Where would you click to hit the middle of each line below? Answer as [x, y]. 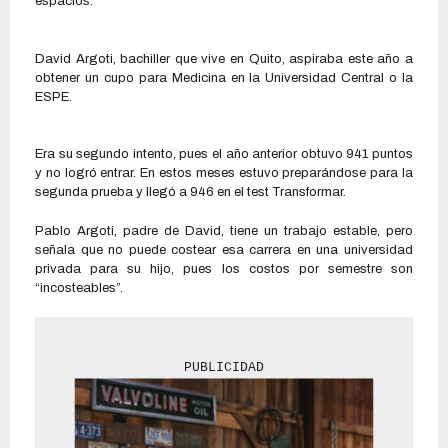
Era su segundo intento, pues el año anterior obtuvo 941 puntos [224, 154]
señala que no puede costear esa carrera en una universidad [224, 249]
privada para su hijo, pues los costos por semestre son [224, 268]
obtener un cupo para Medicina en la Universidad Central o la [224, 77]
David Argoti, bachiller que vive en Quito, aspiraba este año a [224, 58]
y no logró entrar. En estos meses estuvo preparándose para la [224, 173]
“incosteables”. [79, 287]
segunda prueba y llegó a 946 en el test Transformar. [190, 192]
